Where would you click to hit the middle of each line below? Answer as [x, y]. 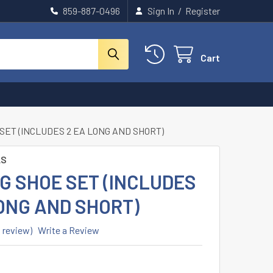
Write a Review [68, 230]
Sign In [161, 11]
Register [203, 11]
